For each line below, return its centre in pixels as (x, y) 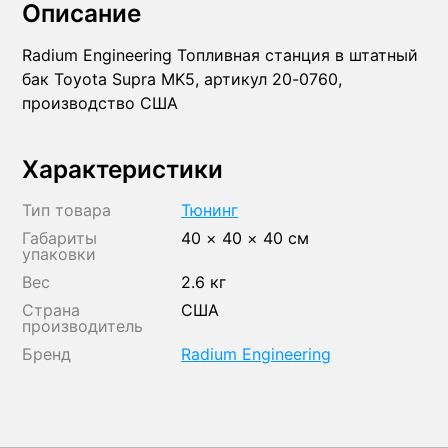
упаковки (59, 253)
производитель (83, 325)
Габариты (60, 237)
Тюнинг (210, 209)
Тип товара (67, 209)
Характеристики (123, 169)
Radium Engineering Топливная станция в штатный (220, 55)
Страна (51, 309)
